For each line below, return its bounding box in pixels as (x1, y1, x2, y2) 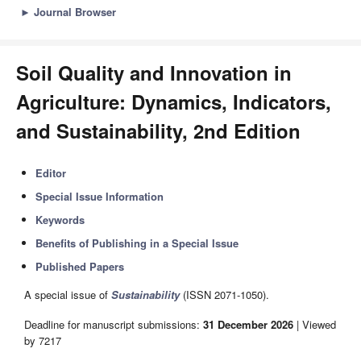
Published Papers (35, 259, 125, 274)
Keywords (35, 212, 85, 227)
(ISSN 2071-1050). (180, 287, 269, 303)
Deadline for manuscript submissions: (24, 316, 203, 332)
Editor (35, 165, 67, 180)
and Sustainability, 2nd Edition (16, 117, 301, 144)
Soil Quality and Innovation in (16, 59, 292, 86)
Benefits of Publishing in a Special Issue (35, 235, 239, 251)
